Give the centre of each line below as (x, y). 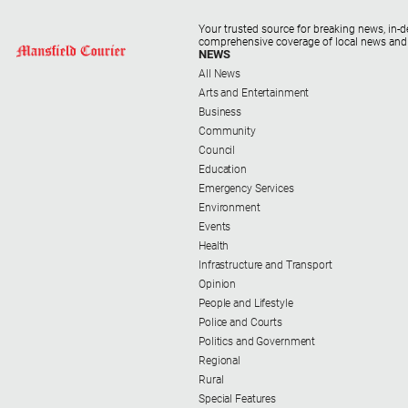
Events (215, 227)
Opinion (218, 285)
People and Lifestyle (246, 304)
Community (227, 132)
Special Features (238, 399)
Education (223, 170)
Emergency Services (246, 189)
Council (217, 151)
